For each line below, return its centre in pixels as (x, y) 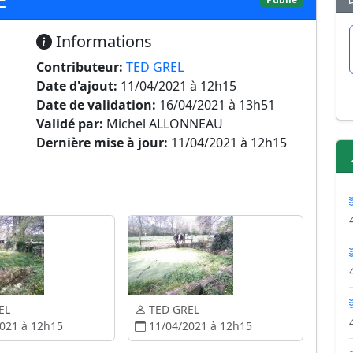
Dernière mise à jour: (102, 143)
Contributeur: (80, 67)
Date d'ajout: (77, 86)
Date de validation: (96, 105)
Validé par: (70, 124)
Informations (102, 41)
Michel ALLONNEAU (163, 124)
